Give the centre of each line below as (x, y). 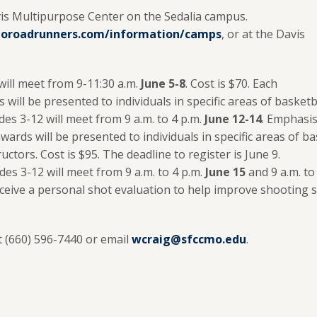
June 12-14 (233, 119)
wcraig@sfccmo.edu (189, 239)
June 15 (226, 172)
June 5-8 (163, 83)
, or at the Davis (263, 34)
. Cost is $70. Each (231, 83)
